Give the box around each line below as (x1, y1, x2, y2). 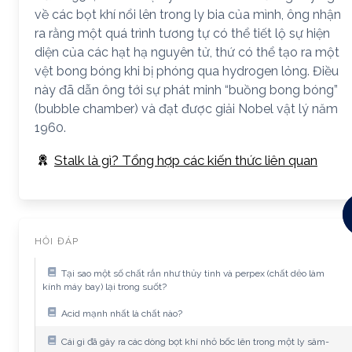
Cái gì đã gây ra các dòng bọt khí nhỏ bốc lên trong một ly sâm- (61, 335, 329, 347)
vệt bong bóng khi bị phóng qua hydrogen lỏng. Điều (35, 64, 339, 79)
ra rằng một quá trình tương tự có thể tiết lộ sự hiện (35, 26, 330, 41)
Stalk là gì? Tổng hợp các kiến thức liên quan (54, 152, 317, 168)
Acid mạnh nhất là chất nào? (61, 307, 182, 319)
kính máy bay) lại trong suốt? (42, 281, 167, 292)
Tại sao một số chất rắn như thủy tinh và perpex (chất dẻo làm (61, 267, 324, 279)
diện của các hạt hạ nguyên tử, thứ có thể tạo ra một (35, 45, 339, 60)
